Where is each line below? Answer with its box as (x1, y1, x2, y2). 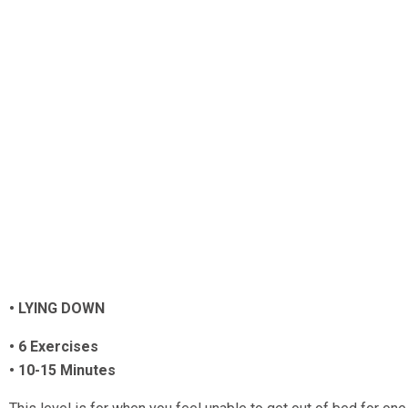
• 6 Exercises (9, 338, 98, 356)
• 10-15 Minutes (9, 362, 116, 380)
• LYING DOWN (9, 300, 105, 318)
